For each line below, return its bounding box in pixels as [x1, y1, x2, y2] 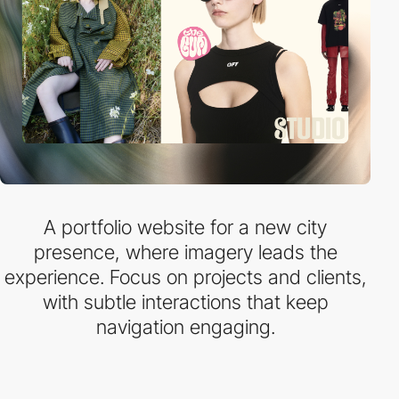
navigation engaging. [95, 315, 275, 338]
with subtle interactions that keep [42, 290, 329, 313]
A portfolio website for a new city [44, 216, 327, 239]
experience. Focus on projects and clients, [4, 265, 367, 289]
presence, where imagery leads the [33, 240, 338, 264]
